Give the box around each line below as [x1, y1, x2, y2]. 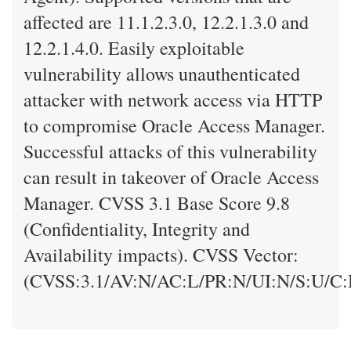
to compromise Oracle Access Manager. [24, 113, 325, 139]
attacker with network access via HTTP [24, 87, 322, 113]
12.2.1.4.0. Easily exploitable [24, 35, 244, 61]
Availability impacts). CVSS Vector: [24, 242, 299, 268]
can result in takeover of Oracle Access [24, 165, 319, 190]
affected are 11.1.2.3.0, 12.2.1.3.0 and [24, 9, 309, 35]
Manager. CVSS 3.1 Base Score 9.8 [24, 190, 290, 216]
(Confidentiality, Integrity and [24, 216, 250, 242]
